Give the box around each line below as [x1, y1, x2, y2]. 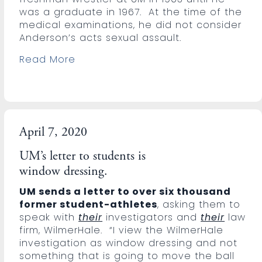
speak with [19, 210, 79, 224]
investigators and [102, 210, 201, 224]
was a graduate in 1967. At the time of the [19, 5, 243, 19]
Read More [19, 52, 76, 66]
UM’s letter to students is [19, 150, 146, 163]
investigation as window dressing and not [19, 236, 238, 250]
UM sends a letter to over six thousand [19, 184, 232, 198]
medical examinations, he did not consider [19, 18, 242, 32]
